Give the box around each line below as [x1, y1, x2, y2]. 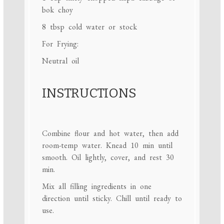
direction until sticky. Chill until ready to [41, 193, 182, 204]
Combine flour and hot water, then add [41, 128, 178, 139]
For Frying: [41, 38, 78, 49]
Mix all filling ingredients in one [41, 181, 151, 192]
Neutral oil [41, 55, 79, 66]
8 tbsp [41, 21, 64, 32]
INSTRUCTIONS [41, 85, 136, 101]
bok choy [41, 4, 73, 15]
